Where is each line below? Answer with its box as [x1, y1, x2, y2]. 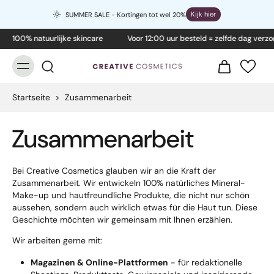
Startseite [12, 92, 50, 103]
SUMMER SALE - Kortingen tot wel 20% [65, 10, 187, 19]
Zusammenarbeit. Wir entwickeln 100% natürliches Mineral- [12, 177, 245, 188]
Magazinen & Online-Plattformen [31, 256, 168, 268]
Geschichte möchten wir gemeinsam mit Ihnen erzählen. [12, 214, 232, 225]
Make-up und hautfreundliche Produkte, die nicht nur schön [12, 190, 250, 201]
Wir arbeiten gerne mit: [12, 234, 102, 246]
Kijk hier [191, 10, 217, 18]
